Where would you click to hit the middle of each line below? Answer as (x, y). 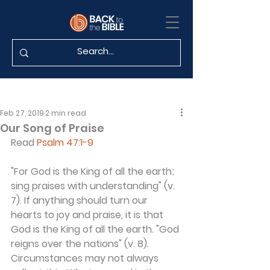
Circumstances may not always (86, 258)
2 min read (66, 113)
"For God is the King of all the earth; (94, 171)
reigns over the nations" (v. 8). (81, 244)
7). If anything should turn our (80, 200)
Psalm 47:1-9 (65, 143)
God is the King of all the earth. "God (96, 229)
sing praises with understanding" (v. (94, 186)
